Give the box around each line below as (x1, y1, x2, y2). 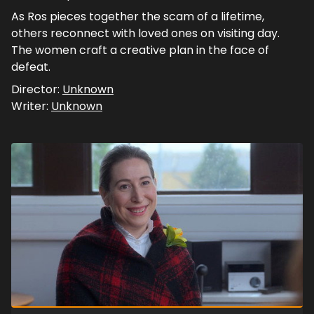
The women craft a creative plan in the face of (11, 41, 269, 58)
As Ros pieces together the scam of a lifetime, (11, 8, 264, 25)
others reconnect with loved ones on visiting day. (11, 25, 280, 41)
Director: (11, 81, 62, 97)
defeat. (11, 58, 50, 75)
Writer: (11, 97, 51, 114)
